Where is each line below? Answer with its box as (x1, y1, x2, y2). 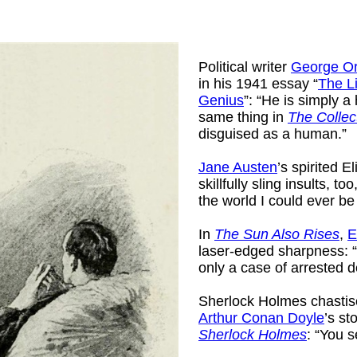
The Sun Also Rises (214, 226, 339, 242)
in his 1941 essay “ (198, 75, 318, 92)
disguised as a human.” (198, 125, 347, 142)
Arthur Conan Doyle (198, 309, 324, 326)
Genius (198, 92, 244, 108)
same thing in (198, 108, 288, 125)
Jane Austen (198, 159, 277, 175)
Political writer (198, 58, 291, 75)
